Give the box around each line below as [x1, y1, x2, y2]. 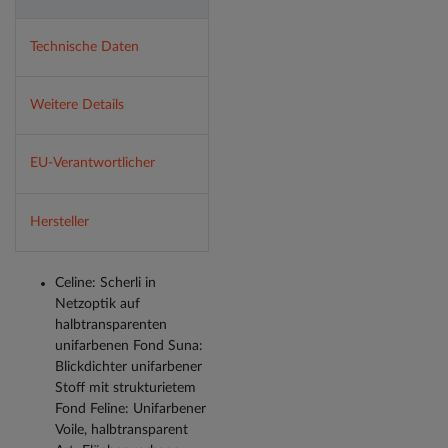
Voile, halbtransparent [55, 423, 188, 438]
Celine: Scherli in [55, 276, 156, 291]
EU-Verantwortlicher [30, 156, 155, 171]
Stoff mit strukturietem [55, 381, 196, 396]
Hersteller [30, 214, 89, 229]
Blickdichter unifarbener [55, 360, 202, 375]
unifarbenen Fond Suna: [55, 339, 203, 354]
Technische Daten [30, 39, 139, 54]
